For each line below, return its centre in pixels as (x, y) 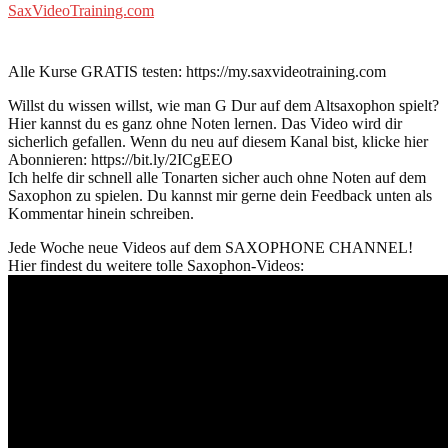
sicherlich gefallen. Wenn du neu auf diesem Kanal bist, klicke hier (218, 141)
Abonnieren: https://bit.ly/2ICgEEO (120, 159)
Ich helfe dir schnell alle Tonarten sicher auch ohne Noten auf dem (217, 177)
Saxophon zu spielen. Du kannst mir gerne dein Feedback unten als (220, 195)
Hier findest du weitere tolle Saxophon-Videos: (156, 265)
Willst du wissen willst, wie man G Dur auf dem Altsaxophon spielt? (223, 105)
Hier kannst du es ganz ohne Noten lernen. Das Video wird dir (205, 123)
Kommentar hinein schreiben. (101, 213)
